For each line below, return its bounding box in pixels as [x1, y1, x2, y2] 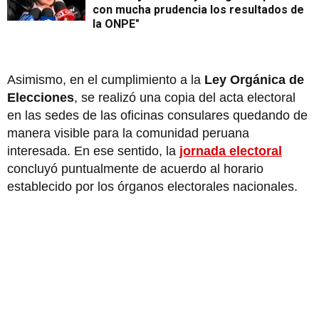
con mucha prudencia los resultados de [93, 3, 304, 17]
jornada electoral [179, 144, 282, 159]
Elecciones [7, 90, 74, 105]
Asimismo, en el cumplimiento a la [7, 73, 204, 88]
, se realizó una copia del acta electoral [74, 90, 296, 105]
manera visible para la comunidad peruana [7, 126, 249, 141]
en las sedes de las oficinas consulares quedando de [7, 108, 308, 123]
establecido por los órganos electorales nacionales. [7, 179, 298, 194]
